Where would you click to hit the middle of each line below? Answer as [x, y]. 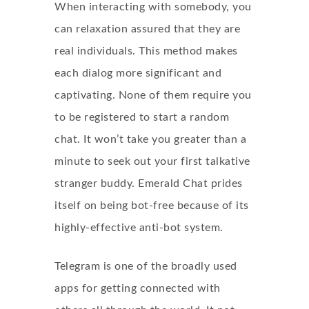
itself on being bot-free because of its [152, 206]
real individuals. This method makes [146, 51]
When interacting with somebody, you [153, 7]
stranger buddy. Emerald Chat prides [149, 183]
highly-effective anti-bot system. [139, 228]
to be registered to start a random [142, 117]
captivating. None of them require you [153, 95]
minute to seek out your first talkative [152, 161]
